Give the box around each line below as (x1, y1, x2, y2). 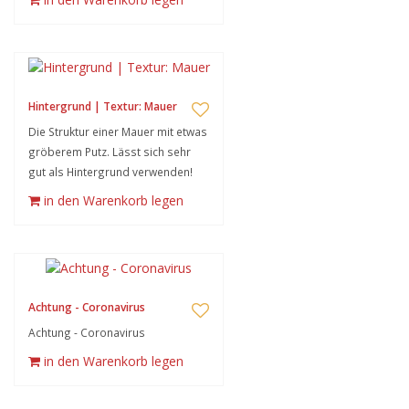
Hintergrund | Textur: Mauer (28, 99, 177, 114)
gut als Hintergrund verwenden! (28, 164, 193, 179)
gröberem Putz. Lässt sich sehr (28, 144, 191, 159)
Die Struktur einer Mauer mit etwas (28, 124, 207, 139)
